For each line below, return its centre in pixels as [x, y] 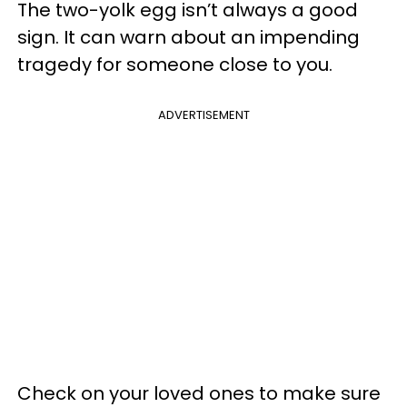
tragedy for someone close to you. [175, 64]
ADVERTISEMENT [203, 114]
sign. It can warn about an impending [189, 37]
